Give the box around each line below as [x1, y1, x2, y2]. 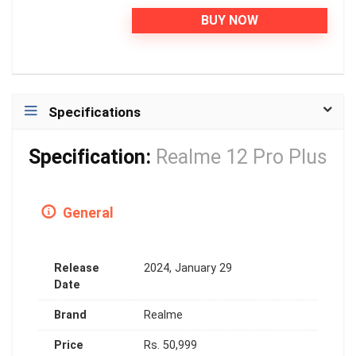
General [60, 204, 114, 221]
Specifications [48, 103, 141, 120]
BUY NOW [201, 12, 258, 28]
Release [54, 261, 99, 275]
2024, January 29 [144, 261, 232, 275]
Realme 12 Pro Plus [156, 145, 327, 168]
